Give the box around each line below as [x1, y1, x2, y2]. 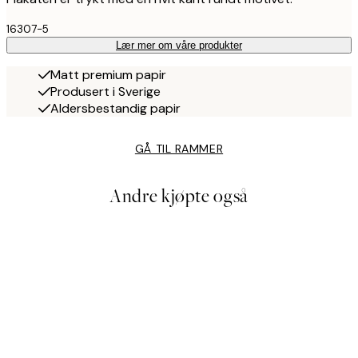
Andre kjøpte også [109, 184, 249, 209]
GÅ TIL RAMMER [134, 141, 224, 157]
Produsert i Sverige [50, 83, 161, 101]
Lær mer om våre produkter [116, 39, 242, 52]
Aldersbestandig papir [50, 100, 181, 117]
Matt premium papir [50, 66, 166, 84]
